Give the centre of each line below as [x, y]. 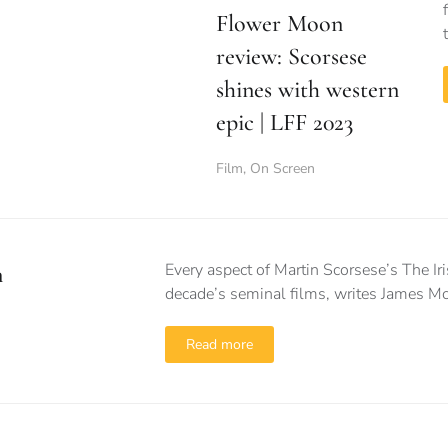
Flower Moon [279, 23]
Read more [220, 344]
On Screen [282, 168]
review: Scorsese [291, 56]
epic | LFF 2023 [284, 122]
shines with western [307, 89]
